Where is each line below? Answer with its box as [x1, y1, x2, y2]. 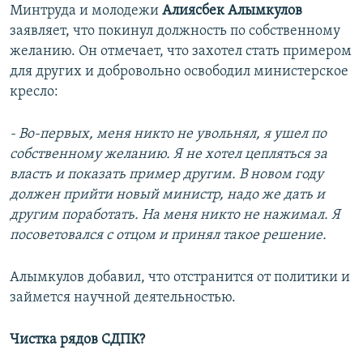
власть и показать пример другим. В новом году [10, 167, 323, 183]
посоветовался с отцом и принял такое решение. [10, 228, 327, 244]
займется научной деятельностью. [10, 290, 236, 306]
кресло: [10, 84, 58, 100]
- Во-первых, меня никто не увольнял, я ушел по [10, 126, 327, 143]
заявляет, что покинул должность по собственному [10, 23, 340, 40]
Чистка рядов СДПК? [10, 332, 145, 348]
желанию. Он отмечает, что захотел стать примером [10, 44, 352, 60]
